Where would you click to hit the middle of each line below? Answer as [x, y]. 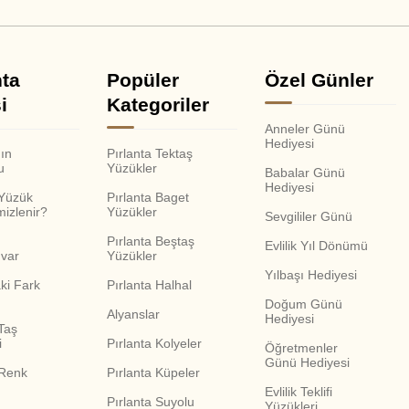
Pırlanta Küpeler [153, 372]
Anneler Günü [305, 128]
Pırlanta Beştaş [150, 241]
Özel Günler [320, 79]
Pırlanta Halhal [149, 284]
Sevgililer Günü [309, 216]
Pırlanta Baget [147, 197]
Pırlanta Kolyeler [154, 343]
